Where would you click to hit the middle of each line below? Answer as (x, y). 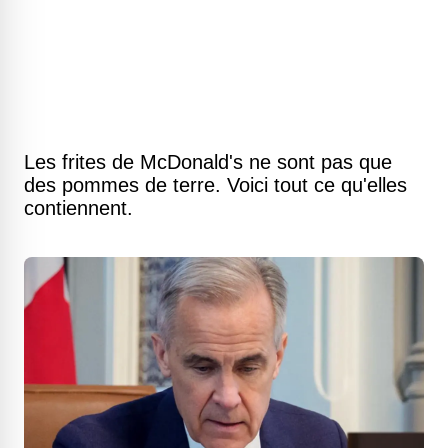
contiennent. (78, 208)
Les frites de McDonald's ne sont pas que (208, 162)
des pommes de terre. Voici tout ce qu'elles (215, 185)
